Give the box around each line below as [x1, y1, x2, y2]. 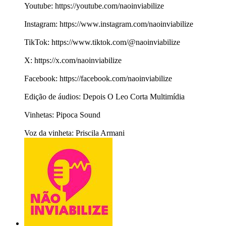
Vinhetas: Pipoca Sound [24, 110, 100, 120]
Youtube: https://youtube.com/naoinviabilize [24, 2, 164, 11]
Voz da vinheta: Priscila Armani [24, 129, 125, 138]
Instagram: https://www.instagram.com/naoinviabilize [24, 20, 193, 29]
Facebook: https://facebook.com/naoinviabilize [24, 74, 172, 83]
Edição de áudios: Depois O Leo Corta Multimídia [24, 92, 185, 101]
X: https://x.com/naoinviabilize [24, 56, 122, 65]
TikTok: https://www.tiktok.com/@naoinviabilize [24, 38, 180, 47]
